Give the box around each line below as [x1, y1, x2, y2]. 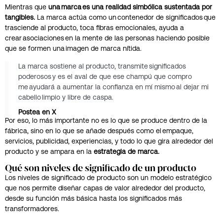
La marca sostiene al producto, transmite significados [18, 62, 186, 70]
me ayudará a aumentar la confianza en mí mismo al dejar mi [18, 82, 209, 91]
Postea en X [18, 108, 56, 116]
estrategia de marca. [94, 147, 159, 155]
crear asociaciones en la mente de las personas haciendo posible [5, 34, 210, 42]
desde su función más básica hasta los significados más [5, 194, 182, 202]
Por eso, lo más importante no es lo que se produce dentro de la [5, 116, 207, 124]
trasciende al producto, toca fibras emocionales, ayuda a [5, 24, 184, 32]
